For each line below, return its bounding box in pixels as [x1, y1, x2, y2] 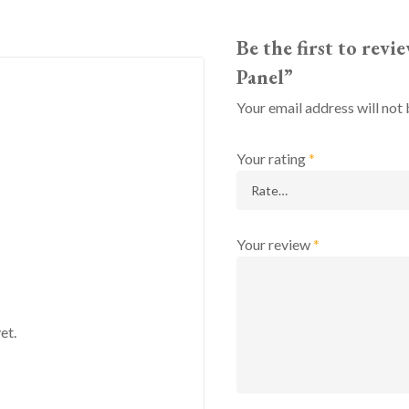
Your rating [236, 150, 309, 168]
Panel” [236, 64, 293, 91]
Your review [236, 236, 313, 254]
